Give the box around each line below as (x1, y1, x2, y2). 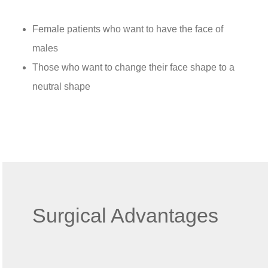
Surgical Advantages (32, 204, 218, 227)
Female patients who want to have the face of (32, 23, 223, 34)
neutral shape (32, 81, 90, 92)
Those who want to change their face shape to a (32, 62, 234, 72)
